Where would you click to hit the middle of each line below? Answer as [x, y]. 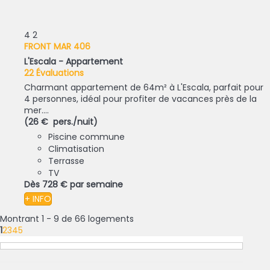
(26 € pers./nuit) [61, 122]
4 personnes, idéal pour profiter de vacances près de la [140, 99]
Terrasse [66, 161]
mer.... [36, 111]
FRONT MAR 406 [57, 47]
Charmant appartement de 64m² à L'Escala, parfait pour [144, 88]
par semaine [96, 185]
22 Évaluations [54, 73]
